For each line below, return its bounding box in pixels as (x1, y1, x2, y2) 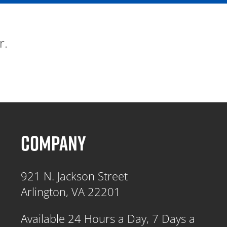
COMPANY (21, 128, 87, 157)
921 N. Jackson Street (21, 168, 128, 183)
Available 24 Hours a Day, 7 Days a (21, 210, 196, 226)
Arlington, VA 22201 (21, 183, 121, 199)
